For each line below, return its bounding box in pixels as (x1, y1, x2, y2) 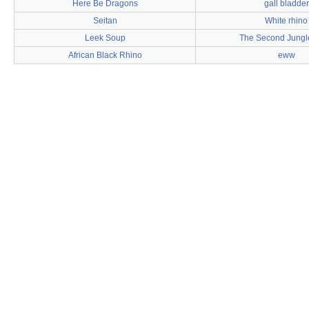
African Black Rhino (68, 50, 142, 60)
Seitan (92, 16, 117, 26)
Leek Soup (84, 33, 126, 43)
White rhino (265, 16, 308, 26)
